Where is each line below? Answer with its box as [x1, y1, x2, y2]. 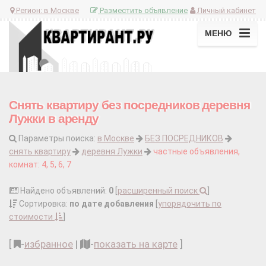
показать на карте [94, 238, 178, 251]
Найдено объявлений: [18, 186, 109, 196]
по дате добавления [69, 199, 154, 209]
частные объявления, [153, 147, 240, 157]
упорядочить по [158, 199, 221, 209]
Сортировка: [17, 199, 69, 209]
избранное [24, 238, 73, 251]
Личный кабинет [195, 5, 256, 15]
